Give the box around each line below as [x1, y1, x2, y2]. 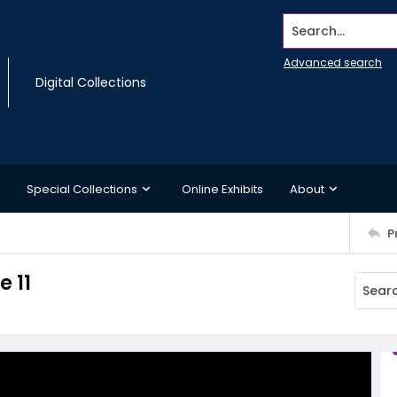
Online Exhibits [182, 180, 263, 198]
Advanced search [284, 55, 382, 70]
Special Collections [27, 180, 137, 198]
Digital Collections [35, 74, 146, 91]
